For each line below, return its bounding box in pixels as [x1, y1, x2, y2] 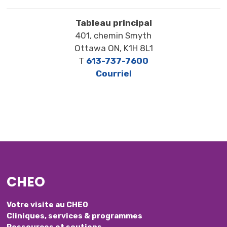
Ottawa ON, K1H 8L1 [74, 43, 153, 53]
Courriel [95, 68, 132, 79]
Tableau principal [75, 17, 152, 28]
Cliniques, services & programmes [7, 211, 143, 220]
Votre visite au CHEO [7, 200, 89, 209]
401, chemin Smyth [75, 30, 152, 41]
